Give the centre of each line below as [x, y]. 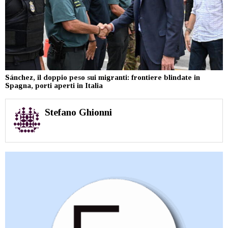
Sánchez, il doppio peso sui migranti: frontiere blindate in [103, 78]
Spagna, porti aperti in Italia [54, 86]
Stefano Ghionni [78, 112]
